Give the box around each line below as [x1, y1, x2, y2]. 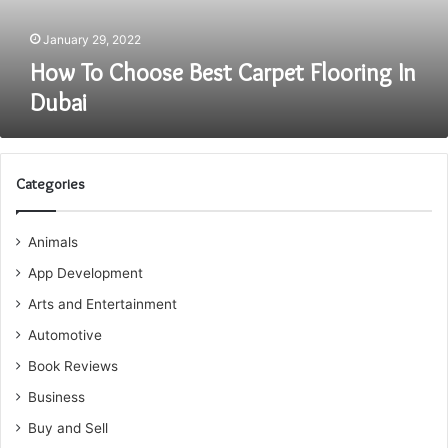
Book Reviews [28, 358, 118, 374]
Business [28, 389, 85, 405]
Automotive [28, 327, 102, 343]
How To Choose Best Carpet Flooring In [30, 58, 416, 87]
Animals [28, 234, 78, 250]
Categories [16, 175, 85, 193]
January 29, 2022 [43, 32, 141, 47]
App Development [28, 265, 143, 281]
